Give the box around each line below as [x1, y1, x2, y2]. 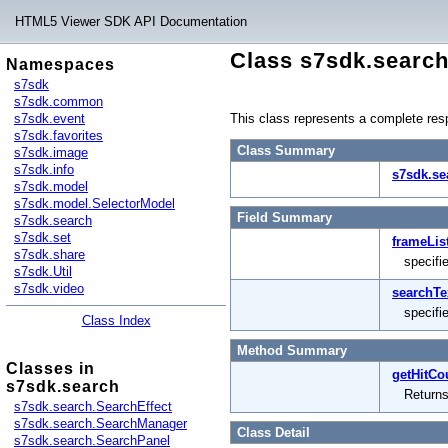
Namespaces [6, 56, 115, 73]
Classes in [6, 360, 95, 377]
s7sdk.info [14, 162, 74, 177]
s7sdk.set [14, 230, 71, 245]
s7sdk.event [14, 111, 85, 126]
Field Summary [237, 210, 332, 225]
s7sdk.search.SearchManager [14, 416, 187, 431]
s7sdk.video [14, 281, 84, 296]
